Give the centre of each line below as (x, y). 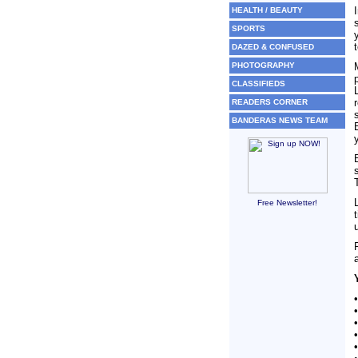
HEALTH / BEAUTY (267, 10)
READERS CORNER (270, 102)
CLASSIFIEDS (259, 84)
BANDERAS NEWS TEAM (280, 120)
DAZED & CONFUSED (273, 47)
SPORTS (249, 28)
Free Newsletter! (287, 203)
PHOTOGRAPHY (263, 65)
